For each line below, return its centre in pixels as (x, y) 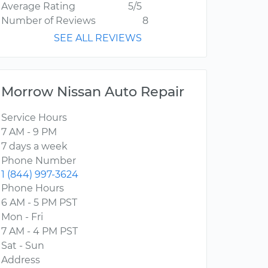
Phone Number (39, 161)
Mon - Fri (22, 217)
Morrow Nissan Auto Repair (93, 92)
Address (21, 260)
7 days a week (34, 147)
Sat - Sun (23, 246)
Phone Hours (33, 188)
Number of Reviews (48, 21)
